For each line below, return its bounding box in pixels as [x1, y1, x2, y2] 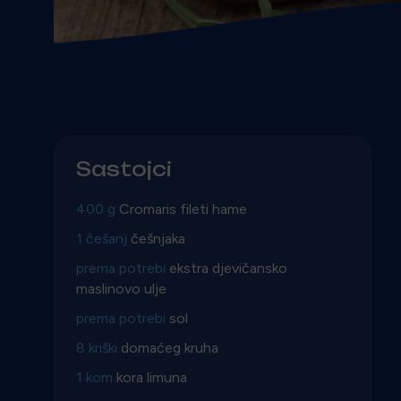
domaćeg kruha [121, 338, 218, 356]
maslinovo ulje [76, 279, 166, 297]
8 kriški [76, 338, 121, 356]
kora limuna [116, 368, 187, 386]
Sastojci [76, 157, 172, 181]
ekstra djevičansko [169, 259, 287, 277]
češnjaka [131, 229, 185, 247]
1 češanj [76, 229, 131, 247]
